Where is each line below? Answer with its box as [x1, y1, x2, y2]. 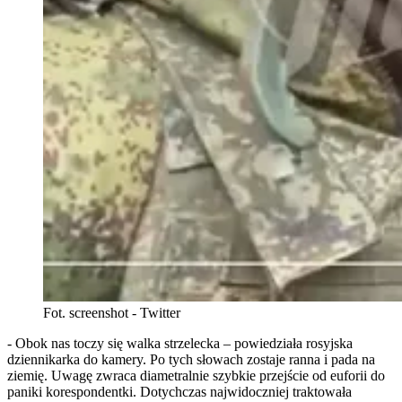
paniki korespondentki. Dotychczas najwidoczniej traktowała [7, 384, 352, 400]
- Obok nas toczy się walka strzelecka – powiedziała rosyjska [7, 336, 353, 352]
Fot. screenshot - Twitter [43, 305, 180, 321]
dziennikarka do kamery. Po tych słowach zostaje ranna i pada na [7, 352, 375, 368]
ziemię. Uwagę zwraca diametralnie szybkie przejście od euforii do [7, 368, 385, 384]
